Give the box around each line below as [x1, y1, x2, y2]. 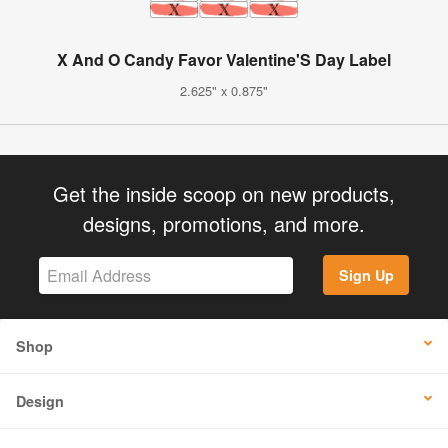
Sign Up [338, 265, 394, 286]
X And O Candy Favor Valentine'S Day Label [57, 47, 391, 71]
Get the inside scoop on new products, [53, 178, 395, 208]
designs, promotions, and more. [83, 208, 365, 238]
